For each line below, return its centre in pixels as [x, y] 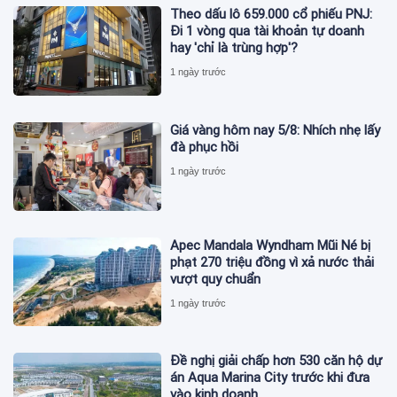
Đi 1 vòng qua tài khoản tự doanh [268, 31]
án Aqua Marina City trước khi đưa [270, 378]
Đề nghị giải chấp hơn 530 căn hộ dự [276, 361]
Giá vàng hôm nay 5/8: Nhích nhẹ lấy [276, 130]
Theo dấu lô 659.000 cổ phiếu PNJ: [272, 15]
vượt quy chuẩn [216, 280]
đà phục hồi [205, 147]
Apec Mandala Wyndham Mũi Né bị [271, 246]
